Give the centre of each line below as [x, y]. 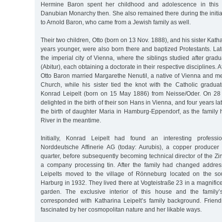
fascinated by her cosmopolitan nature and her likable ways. [121, 209]
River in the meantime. [71, 120]
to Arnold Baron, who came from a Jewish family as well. [116, 22]
